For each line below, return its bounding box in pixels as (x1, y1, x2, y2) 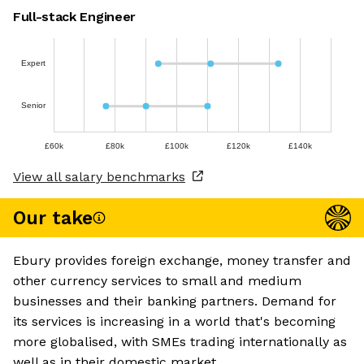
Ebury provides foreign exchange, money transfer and (13, 253, 351, 269)
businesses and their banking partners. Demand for (13, 293, 336, 310)
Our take (13, 206, 93, 229)
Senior (20, 101, 46, 110)
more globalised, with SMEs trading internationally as (13, 334, 347, 350)
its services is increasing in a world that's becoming (13, 314, 336, 330)
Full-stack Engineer (13, 9, 136, 25)
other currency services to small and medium (13, 273, 301, 289)
